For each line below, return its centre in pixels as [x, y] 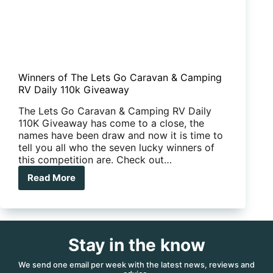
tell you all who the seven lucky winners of [116, 147]
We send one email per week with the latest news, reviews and [136, 264]
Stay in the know [136, 245]
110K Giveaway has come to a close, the [111, 123]
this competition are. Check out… [95, 159]
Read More [51, 178]
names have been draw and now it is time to [121, 135]
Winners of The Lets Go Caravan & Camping [120, 78]
